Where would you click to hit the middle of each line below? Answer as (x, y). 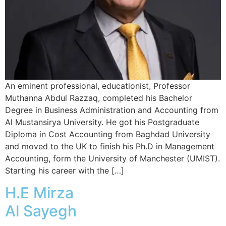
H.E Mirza (39, 193)
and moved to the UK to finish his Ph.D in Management (110, 146)
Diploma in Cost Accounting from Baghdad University (108, 134)
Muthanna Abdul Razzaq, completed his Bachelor (99, 98)
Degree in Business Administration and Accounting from (112, 110)
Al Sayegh (41, 211)
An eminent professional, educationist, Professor (98, 86)
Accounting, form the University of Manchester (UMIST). (112, 158)
